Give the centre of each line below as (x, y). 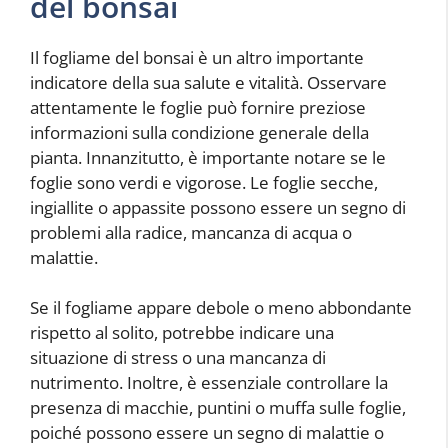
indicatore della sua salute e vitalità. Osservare (208, 82)
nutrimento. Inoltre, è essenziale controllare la (209, 383)
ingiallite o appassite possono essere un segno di (218, 207)
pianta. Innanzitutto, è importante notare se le (208, 157)
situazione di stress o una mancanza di (178, 358)
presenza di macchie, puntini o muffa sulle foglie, (218, 408)
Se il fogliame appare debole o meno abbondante (221, 308)
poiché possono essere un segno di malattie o (207, 433)
